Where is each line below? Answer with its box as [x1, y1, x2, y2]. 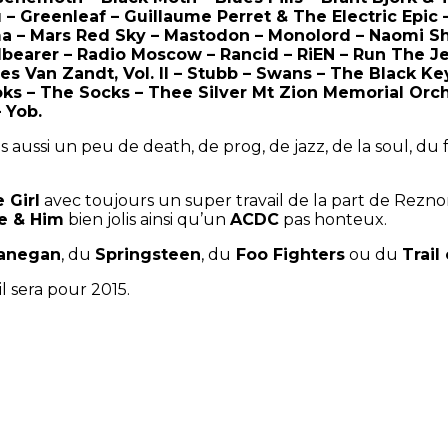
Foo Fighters [231, 244, 345, 264]
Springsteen [95, 244, 201, 264]
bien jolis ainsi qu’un [64, 209, 230, 229]
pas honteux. [279, 209, 387, 229]
